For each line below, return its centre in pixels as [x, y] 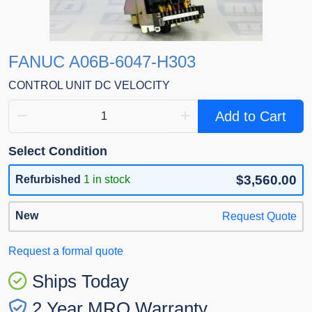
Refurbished [48, 180]
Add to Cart [251, 117]
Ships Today [80, 282]
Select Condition [58, 151]
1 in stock [107, 180]
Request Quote [259, 217]
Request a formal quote [66, 251]
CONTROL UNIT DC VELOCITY [89, 86]
